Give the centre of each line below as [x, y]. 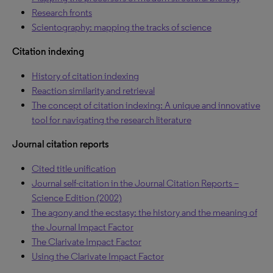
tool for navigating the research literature [112, 120]
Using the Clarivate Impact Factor [98, 256]
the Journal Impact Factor [83, 227]
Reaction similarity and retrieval [93, 90]
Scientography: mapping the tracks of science [122, 27]
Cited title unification [74, 168]
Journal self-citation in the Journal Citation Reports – [135, 183]
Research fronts [62, 12]
